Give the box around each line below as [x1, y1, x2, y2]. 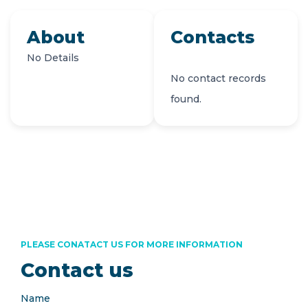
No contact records [170, 72, 266, 85]
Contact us [21, 258, 133, 282]
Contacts [170, 27, 254, 47]
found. [170, 93, 201, 105]
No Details [27, 52, 79, 64]
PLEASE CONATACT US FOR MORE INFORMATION [21, 239, 243, 250]
